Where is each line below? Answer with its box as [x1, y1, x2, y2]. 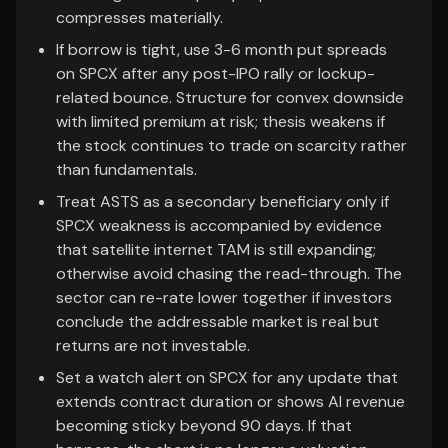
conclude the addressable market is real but [56, 311, 379, 332]
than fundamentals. [56, 159, 197, 180]
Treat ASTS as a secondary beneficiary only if [56, 191, 389, 212]
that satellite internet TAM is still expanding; [56, 239, 376, 260]
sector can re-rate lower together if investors [56, 287, 392, 308]
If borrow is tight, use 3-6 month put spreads [56, 39, 387, 60]
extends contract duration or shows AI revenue [56, 391, 405, 412]
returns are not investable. [56, 335, 250, 356]
